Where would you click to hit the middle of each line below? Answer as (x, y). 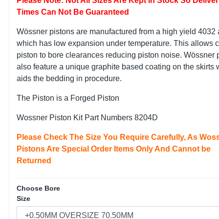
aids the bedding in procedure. (69, 78)
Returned (34, 161)
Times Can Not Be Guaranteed (73, 12)
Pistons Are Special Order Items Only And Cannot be (113, 149)
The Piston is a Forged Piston (68, 98)
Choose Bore (38, 188)
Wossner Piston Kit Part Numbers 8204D (87, 118)
